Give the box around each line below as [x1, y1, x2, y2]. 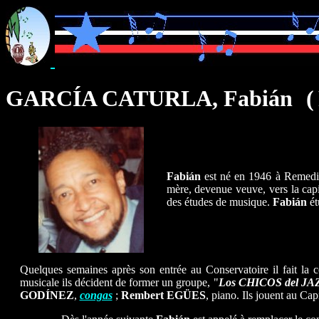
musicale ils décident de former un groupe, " [19, 276, 219, 288]
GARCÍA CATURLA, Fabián [6, 85, 293, 111]
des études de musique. [166, 196, 273, 208]
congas [79, 289, 113, 301]
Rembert [120, 289, 164, 301]
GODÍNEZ [19, 289, 74, 301]
